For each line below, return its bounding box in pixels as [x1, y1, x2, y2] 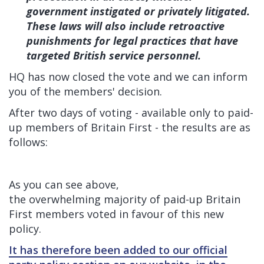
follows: [9, 135, 48, 149]
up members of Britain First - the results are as [9, 120, 250, 134]
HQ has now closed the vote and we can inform [9, 70, 247, 84]
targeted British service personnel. [27, 48, 201, 62]
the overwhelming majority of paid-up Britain [9, 192, 240, 206]
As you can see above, [9, 177, 119, 192]
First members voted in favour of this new [9, 207, 224, 221]
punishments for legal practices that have [27, 34, 238, 48]
